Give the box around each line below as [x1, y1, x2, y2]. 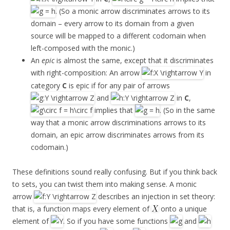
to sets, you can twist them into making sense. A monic [12, 179, 197, 189]
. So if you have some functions [63, 216, 170, 226]
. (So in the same [160, 105, 215, 116]
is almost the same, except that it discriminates [54, 55, 214, 66]
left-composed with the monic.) [31, 43, 135, 53]
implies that [92, 105, 135, 116]
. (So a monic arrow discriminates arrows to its [55, 6, 210, 16]
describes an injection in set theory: [96, 191, 215, 202]
